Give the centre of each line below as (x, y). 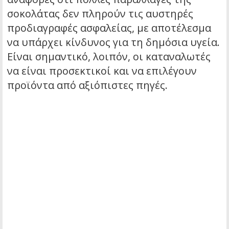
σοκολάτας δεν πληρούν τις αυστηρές (100, 14)
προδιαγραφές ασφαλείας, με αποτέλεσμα (109, 28)
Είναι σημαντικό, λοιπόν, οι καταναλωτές (109, 57)
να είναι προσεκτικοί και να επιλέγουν (102, 71)
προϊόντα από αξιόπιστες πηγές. (87, 85)
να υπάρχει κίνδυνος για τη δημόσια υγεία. (113, 42)
